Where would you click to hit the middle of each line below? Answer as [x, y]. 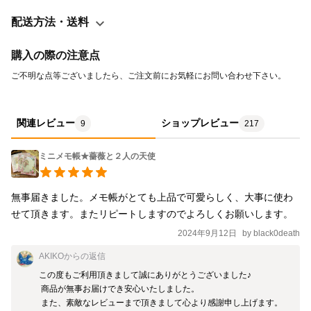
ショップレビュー [200, 123]
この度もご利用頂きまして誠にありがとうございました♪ [145, 275]
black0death [277, 234]
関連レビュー [46, 123]
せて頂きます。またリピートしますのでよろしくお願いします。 [152, 213]
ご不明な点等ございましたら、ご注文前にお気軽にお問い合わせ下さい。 [150, 75]
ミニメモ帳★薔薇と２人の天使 [97, 157]
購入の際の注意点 [56, 55]
